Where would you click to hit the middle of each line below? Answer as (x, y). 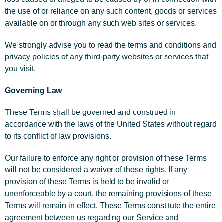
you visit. (20, 69)
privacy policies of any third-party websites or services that (107, 57)
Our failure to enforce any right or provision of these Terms (106, 158)
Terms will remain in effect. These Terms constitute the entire (110, 205)
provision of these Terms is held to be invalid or (87, 182)
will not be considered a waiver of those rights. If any (96, 170)
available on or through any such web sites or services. (101, 23)
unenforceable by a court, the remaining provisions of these (108, 194)
